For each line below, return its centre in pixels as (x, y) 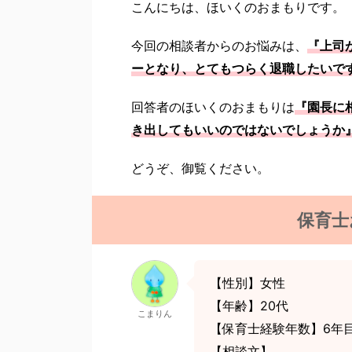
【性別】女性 (247, 283)
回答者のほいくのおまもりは (213, 107)
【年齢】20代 (249, 306)
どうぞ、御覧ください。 (200, 168)
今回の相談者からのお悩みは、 (219, 46)
